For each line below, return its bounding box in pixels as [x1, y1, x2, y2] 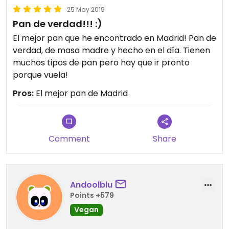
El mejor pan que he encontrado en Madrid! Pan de [13, 32, 216, 44]
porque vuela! [13, 69, 68, 81]
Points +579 [70, 190, 114, 200]
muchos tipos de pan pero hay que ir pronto [13, 57, 190, 69]
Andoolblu [70, 178, 112, 191]
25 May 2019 [67, 5, 105, 14]
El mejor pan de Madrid [34, 87, 128, 100]
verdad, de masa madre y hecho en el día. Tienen [13, 44, 210, 57]
